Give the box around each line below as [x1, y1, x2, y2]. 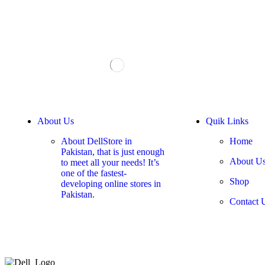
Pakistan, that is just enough [61, 147, 164, 157]
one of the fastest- [61, 168, 127, 179]
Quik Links [206, 116, 248, 127]
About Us [37, 116, 74, 127]
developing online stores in [61, 179, 161, 189]
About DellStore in [61, 136, 132, 147]
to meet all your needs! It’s [61, 157, 159, 168]
